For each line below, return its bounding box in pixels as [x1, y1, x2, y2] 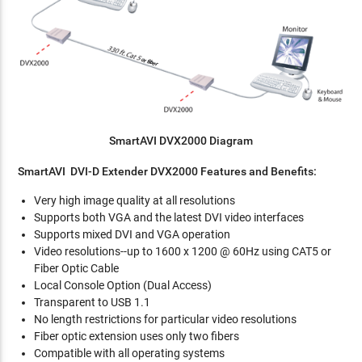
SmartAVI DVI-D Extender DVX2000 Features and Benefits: [18, 164, 318, 178]
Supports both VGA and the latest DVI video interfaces [34, 210, 305, 224]
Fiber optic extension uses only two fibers [34, 329, 240, 343]
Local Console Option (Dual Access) [34, 278, 213, 292]
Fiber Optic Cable [34, 261, 120, 275]
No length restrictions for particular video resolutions [34, 312, 297, 326]
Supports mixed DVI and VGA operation [34, 227, 231, 241]
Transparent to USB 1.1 [34, 295, 151, 309]
